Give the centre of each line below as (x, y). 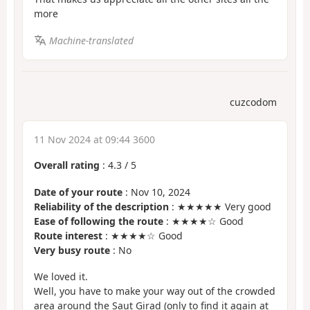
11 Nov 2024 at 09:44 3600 (94, 140)
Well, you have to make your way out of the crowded (155, 291)
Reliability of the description (101, 206)
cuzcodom (253, 102)
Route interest (68, 235)
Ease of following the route (99, 221)
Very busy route (72, 250)
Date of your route (78, 192)
